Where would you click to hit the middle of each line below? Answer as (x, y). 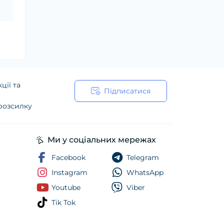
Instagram (69, 173)
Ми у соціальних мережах (102, 140)
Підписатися (127, 91)
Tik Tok (63, 203)
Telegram (143, 158)
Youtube (66, 188)
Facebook (68, 158)
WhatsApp (145, 173)
